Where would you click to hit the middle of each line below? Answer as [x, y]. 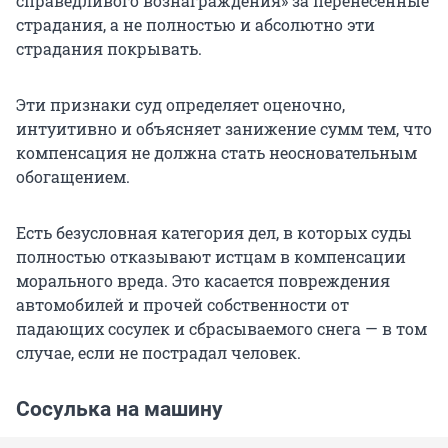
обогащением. [73, 177]
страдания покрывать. [109, 49]
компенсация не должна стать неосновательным [216, 153]
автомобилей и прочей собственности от [182, 305]
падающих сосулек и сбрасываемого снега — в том [221, 329]
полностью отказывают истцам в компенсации [211, 257]
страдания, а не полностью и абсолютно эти [195, 25]
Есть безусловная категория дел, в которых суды [214, 233]
